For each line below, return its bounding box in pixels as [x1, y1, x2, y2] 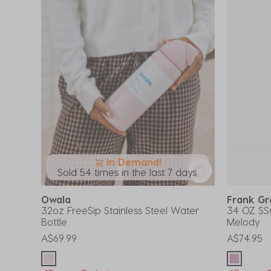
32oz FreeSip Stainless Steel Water [41, 204, 199, 216]
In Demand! [106, 155, 162, 168]
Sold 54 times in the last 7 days [57, 166, 197, 178]
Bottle [41, 215, 67, 227]
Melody [227, 215, 260, 227]
